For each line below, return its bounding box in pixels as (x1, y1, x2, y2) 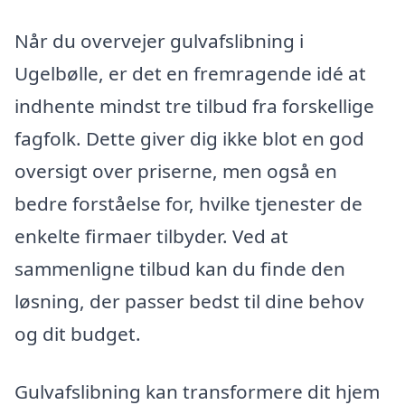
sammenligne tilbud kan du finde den (14, 256, 345, 282)
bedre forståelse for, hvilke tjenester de (14, 191, 363, 217)
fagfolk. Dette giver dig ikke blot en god (14, 126, 364, 152)
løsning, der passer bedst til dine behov (14, 288, 364, 315)
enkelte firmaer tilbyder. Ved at (14, 223, 288, 250)
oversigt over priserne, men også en (14, 158, 337, 184)
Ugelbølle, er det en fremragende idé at (14, 61, 366, 87)
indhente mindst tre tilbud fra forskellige (14, 93, 374, 119)
